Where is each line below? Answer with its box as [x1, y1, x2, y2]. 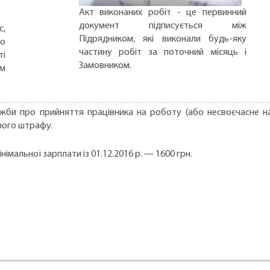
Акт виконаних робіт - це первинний [78, 7, 246, 17]
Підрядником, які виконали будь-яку [78, 34, 246, 44]
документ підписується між [78, 20, 246, 31]
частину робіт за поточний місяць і [78, 47, 246, 57]
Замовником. [78, 60, 131, 71]
